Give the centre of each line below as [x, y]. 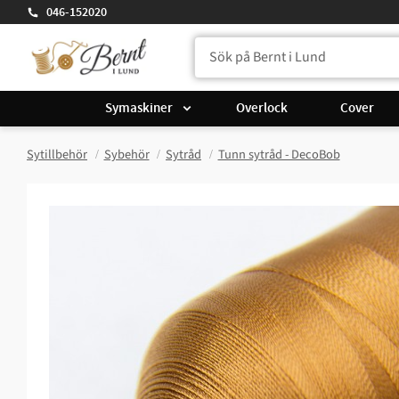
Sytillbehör [57, 155]
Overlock [262, 108]
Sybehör [126, 155]
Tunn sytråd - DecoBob [279, 155]
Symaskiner [139, 108]
